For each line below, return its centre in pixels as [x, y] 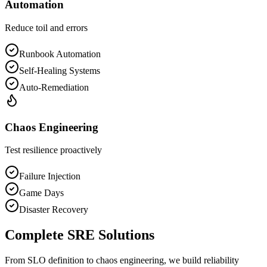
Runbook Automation [60, 54]
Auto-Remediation [54, 87]
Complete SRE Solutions [80, 235]
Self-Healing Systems [60, 70]
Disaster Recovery [54, 210]
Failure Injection [50, 176]
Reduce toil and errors [46, 27]
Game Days [41, 193]
